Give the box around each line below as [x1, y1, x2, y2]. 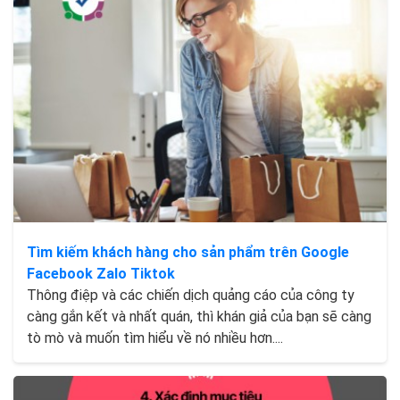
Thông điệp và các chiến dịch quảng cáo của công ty [27, 287, 354, 304]
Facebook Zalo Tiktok [27, 265, 175, 283]
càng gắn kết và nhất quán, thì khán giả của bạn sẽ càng [27, 308, 371, 326]
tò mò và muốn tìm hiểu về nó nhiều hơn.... [27, 329, 283, 347]
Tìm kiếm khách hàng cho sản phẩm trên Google [27, 244, 349, 262]
